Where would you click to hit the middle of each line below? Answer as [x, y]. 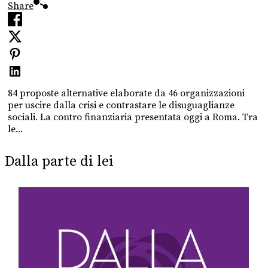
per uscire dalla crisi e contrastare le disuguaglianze [121, 105]
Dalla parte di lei [59, 161]
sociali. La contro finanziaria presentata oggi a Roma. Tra [133, 117]
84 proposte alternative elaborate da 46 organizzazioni [126, 93]
